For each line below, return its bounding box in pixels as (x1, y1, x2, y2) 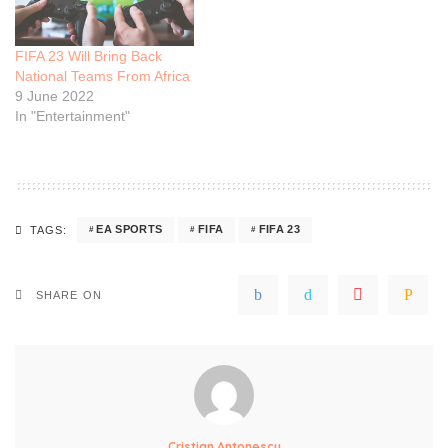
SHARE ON (36, 288, 102, 301)
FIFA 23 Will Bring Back (15, 47, 162, 64)
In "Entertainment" (15, 107, 130, 124)
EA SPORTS (96, 223, 163, 236)
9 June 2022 (15, 87, 94, 104)
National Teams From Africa (15, 67, 190, 84)
